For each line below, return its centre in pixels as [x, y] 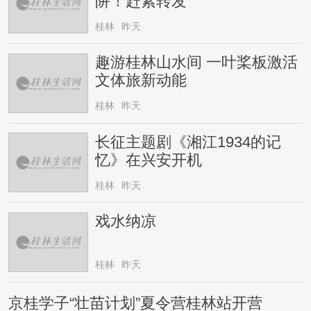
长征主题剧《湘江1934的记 [188, 142]
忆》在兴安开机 [149, 160]
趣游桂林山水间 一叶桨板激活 [197, 63]
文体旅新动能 [141, 81]
